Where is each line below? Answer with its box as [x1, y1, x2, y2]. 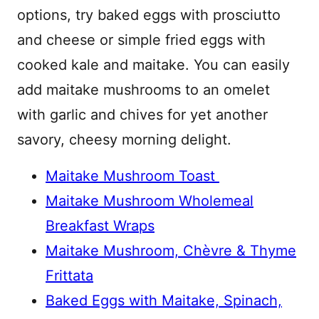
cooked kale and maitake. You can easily [17, 56, 290, 73]
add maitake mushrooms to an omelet [17, 81, 270, 98]
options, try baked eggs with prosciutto [17, 6, 281, 23]
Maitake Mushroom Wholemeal [46, 192, 253, 209]
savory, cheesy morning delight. [17, 131, 231, 148]
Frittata [46, 267, 93, 284]
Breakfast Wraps [46, 217, 155, 234]
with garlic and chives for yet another [17, 106, 268, 123]
